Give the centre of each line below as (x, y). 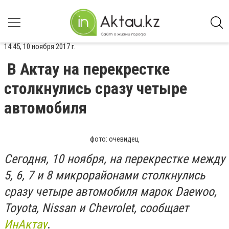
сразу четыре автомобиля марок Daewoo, (110, 192)
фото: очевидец (114, 139)
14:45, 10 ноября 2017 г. (40, 47)
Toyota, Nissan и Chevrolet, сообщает (96, 208)
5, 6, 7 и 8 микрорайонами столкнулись (105, 175)
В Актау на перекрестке (88, 69)
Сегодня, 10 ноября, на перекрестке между (114, 159)
